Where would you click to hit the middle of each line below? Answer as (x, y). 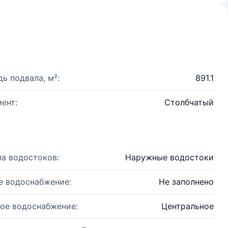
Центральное (188, 206)
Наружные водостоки (169, 157)
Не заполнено (186, 182)
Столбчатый (189, 102)
